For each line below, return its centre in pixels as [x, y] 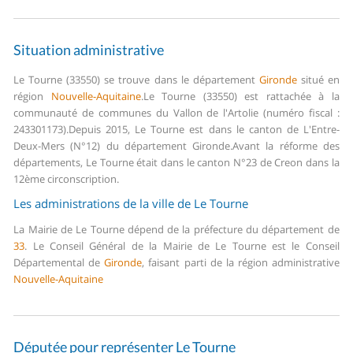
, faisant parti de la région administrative [241, 263]
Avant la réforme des [286, 146]
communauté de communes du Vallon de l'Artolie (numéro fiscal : [176, 113]
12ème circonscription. [67, 179]
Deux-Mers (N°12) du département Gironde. [123, 146]
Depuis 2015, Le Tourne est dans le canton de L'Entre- [204, 130]
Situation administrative [89, 50]
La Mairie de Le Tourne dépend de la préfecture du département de [176, 230]
